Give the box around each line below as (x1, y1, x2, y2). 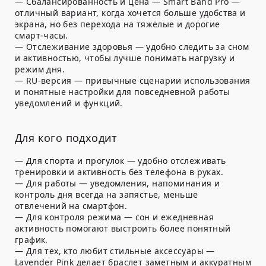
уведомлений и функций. (15, 97, 123, 109)
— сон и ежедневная (121, 211, 214, 223)
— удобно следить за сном (132, 41, 249, 53)
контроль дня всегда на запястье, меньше (15, 189, 198, 201)
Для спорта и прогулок (26, 155, 125, 167)
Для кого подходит (15, 131, 118, 145)
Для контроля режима (26, 211, 122, 223)
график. (15, 234, 48, 246)
